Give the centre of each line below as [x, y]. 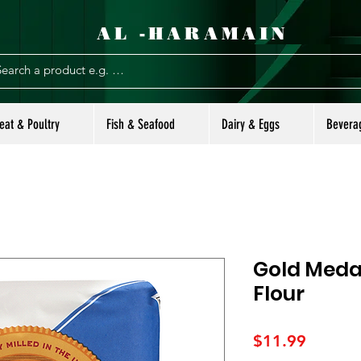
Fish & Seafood [141, 124]
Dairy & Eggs [251, 124]
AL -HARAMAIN [197, 33]
